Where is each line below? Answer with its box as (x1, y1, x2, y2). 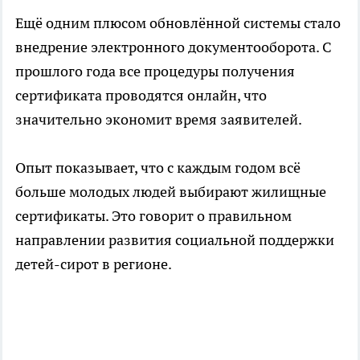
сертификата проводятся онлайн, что (15, 85, 267, 104)
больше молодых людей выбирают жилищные (15, 182, 326, 201)
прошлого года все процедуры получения (15, 61, 295, 80)
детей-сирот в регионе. (15, 254, 172, 273)
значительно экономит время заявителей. (15, 109, 302, 129)
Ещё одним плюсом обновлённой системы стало (15, 13, 341, 32)
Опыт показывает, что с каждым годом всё (15, 157, 301, 177)
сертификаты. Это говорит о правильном (15, 206, 292, 225)
